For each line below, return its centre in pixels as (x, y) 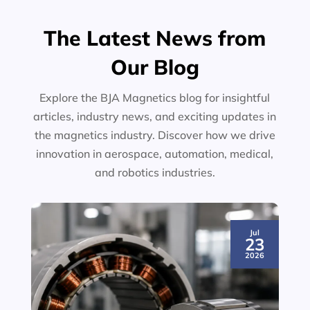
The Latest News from (155, 38)
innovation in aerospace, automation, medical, (155, 154)
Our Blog (155, 67)
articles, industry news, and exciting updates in (155, 116)
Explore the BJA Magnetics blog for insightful (155, 98)
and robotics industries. (155, 172)
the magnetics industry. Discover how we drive (155, 135)
